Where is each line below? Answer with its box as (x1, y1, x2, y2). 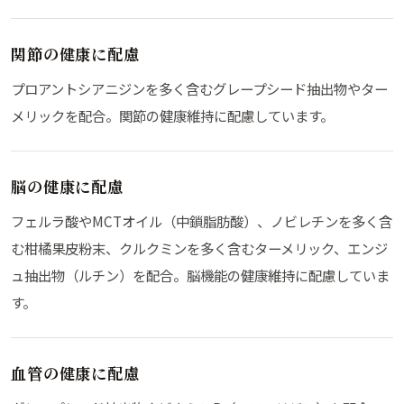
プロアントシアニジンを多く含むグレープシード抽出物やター (11, 78, 388, 99)
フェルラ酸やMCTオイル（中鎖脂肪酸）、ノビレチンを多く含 (11, 210, 392, 231)
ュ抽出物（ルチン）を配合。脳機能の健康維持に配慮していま (11, 264, 390, 285)
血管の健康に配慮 (11, 361, 140, 384)
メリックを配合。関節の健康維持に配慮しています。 (11, 106, 334, 126)
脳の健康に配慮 (11, 175, 124, 198)
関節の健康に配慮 (11, 42, 140, 66)
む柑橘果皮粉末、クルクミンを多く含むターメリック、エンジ (11, 237, 388, 258)
